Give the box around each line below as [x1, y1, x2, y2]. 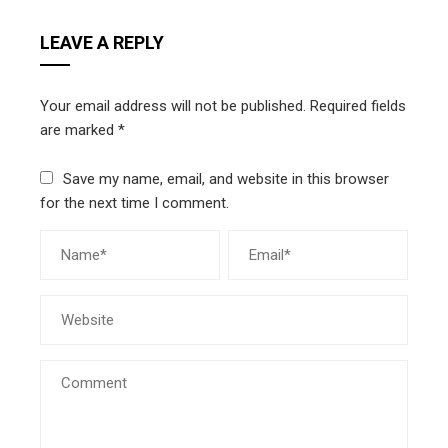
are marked [40, 121, 118, 139]
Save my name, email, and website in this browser [63, 170, 389, 188]
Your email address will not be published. [40, 97, 306, 115]
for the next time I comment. [40, 194, 229, 212]
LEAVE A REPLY [40, 32, 164, 53]
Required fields [310, 97, 406, 115]
